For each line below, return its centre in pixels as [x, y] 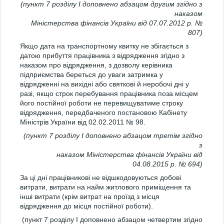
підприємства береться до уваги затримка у [91, 74]
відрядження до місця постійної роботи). [86, 206]
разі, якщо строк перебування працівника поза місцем [109, 93]
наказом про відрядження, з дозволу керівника [96, 65]
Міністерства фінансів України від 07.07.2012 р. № [116, 23]
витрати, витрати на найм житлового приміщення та [105, 187]
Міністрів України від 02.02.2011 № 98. [83, 122]
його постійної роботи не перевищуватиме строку [101, 103]
